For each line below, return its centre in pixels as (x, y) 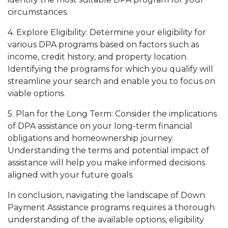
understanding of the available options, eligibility (106, 219)
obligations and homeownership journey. (91, 138)
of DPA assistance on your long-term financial (100, 126)
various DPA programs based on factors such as (103, 44)
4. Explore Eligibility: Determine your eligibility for (107, 32)
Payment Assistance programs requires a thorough (111, 207)
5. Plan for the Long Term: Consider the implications (112, 113)
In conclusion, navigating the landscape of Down (106, 195)
